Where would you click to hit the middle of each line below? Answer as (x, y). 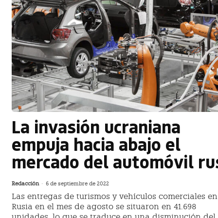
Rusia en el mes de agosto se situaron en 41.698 (104, 207)
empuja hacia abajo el (96, 144)
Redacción (25, 184)
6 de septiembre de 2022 (77, 184)
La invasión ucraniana (96, 127)
